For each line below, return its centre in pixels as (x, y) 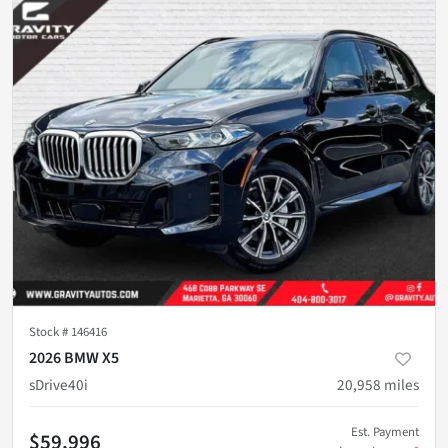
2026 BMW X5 (74, 358)
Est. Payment (385, 432)
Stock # (50, 332)
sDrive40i (58, 385)
